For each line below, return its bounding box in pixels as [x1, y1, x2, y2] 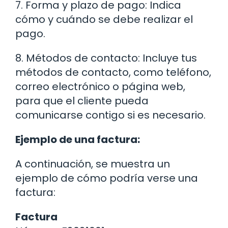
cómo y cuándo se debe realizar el [15, 12, 193, 26]
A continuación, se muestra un [15, 156, 170, 171]
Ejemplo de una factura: [15, 132, 140, 147]
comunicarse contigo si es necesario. [15, 107, 206, 122]
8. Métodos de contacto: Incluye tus [15, 50, 197, 65]
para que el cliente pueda [15, 93, 149, 108]
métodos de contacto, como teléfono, [15, 65, 211, 79]
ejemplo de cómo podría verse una [15, 170, 198, 185]
